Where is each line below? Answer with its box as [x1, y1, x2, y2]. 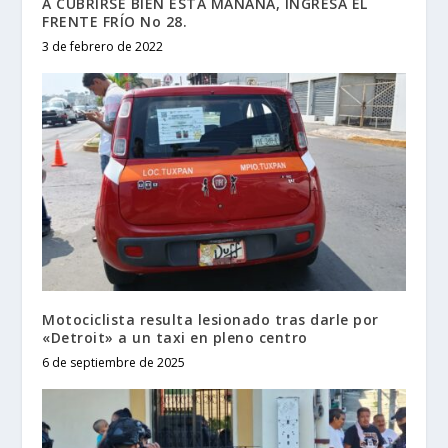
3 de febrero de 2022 [42, 38, 164, 56]
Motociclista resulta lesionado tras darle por [42, 309, 379, 329]
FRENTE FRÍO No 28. [42, 12, 188, 32]
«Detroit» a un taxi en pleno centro [42, 327, 308, 347]
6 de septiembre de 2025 [42, 353, 186, 371]
